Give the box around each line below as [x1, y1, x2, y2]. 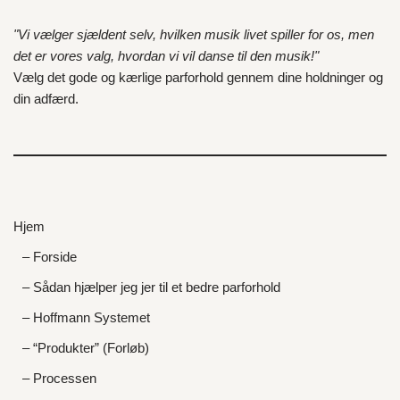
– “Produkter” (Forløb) [22, 340, 149, 355]
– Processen [22, 371, 96, 386]
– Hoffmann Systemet [22, 310, 150, 325]
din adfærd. [13, 91, 79, 106]
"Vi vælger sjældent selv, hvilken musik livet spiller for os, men [13, 27, 374, 42]
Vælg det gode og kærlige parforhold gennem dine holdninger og [13, 70, 383, 85]
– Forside [22, 249, 77, 264]
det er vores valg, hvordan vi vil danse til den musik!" [13, 48, 319, 63]
